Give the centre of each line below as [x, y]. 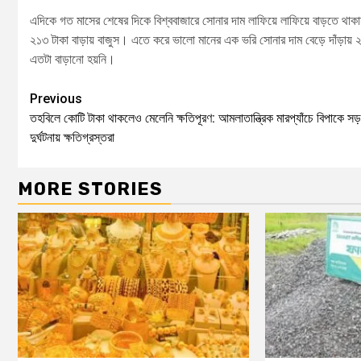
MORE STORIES [90, 189]
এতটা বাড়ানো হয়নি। [73, 60]
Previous [56, 99]
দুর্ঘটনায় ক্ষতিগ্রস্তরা [72, 138]
